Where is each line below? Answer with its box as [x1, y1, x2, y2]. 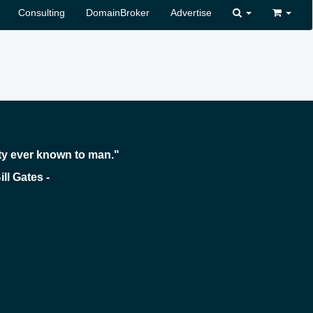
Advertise [170, 7, 212, 18]
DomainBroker [86, 7, 150, 18]
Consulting [18, 7, 65, 18]
